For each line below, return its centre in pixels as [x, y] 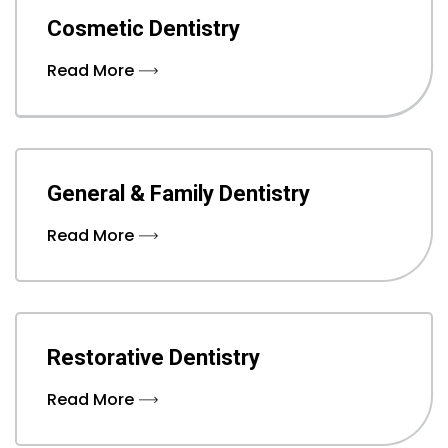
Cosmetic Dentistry [144, 29]
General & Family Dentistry [179, 193]
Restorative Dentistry [154, 358]
